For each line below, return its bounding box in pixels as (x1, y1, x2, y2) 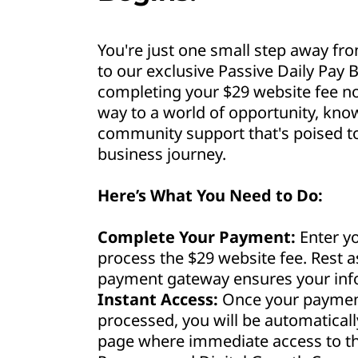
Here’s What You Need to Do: (97, 185, 323, 206)
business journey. (97, 143, 226, 165)
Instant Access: (97, 288, 218, 310)
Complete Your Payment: (97, 226, 296, 248)
